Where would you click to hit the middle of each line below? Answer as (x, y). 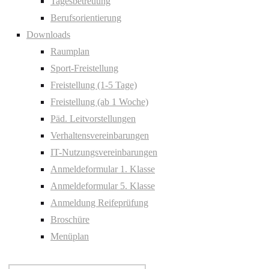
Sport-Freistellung (84, 68)
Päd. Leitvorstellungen (93, 119)
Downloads (48, 35)
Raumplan (70, 51)
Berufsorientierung (86, 18)
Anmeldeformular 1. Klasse (103, 169)
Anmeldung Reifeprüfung (99, 203)
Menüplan (70, 236)
